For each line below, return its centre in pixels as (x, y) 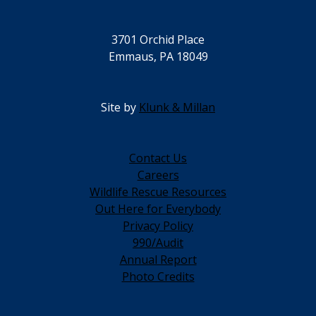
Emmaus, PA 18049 (158, 56)
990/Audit (158, 242)
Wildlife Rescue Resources (158, 192)
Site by (120, 107)
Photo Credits (158, 276)
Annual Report (158, 259)
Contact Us (158, 158)
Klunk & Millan (177, 107)
